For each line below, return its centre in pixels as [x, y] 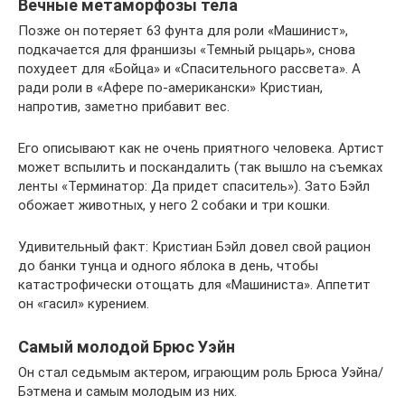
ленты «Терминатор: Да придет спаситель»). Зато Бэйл [194, 187]
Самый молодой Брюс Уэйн [127, 347]
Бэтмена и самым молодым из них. [127, 392]
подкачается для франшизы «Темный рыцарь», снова [187, 50]
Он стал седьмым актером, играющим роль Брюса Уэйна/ [201, 373]
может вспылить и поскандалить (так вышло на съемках [200, 168]
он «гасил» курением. [84, 304]
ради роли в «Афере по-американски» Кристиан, [170, 88]
